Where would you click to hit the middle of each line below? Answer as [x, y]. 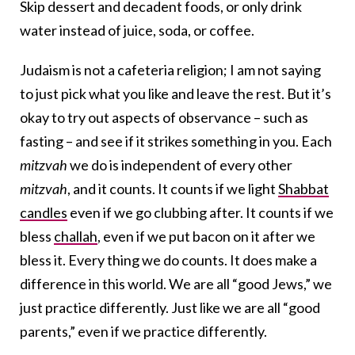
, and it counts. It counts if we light [173, 189]
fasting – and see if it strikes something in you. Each [176, 141]
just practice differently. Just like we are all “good [170, 308]
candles [44, 213]
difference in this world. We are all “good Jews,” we [176, 284]
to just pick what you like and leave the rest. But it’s [176, 94]
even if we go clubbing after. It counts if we [200, 213]
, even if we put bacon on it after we [206, 237]
